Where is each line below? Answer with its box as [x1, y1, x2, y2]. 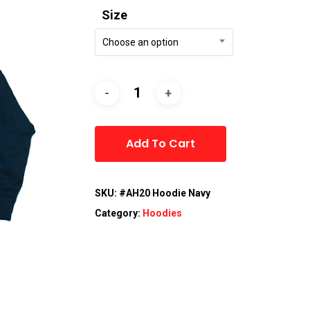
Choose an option [102, 37, 179, 48]
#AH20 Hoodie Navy [118, 188, 210, 199]
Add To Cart [125, 136, 195, 152]
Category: [94, 208, 143, 219]
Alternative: [226, 109, 293, 124]
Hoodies [142, 208, 182, 219]
